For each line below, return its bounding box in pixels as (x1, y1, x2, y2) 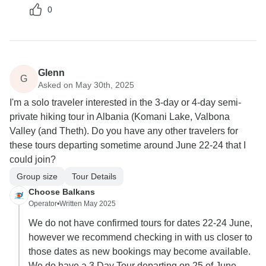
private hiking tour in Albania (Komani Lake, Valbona (9, 112, 230, 122)
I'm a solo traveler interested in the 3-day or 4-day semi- (9, 97, 241, 108)
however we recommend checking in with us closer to (28, 232, 252, 243)
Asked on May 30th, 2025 (38, 80, 134, 90)
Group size (17, 171, 58, 181)
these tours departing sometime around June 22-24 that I (9, 140, 246, 151)
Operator (28, 199, 57, 208)
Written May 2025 (59, 199, 116, 208)
